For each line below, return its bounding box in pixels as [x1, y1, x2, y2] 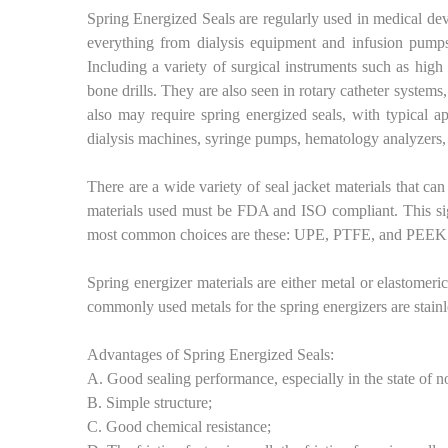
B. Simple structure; [87, 394, 212, 412]
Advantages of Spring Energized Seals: [87, 346, 334, 364]
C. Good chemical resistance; [87, 418, 271, 436]
